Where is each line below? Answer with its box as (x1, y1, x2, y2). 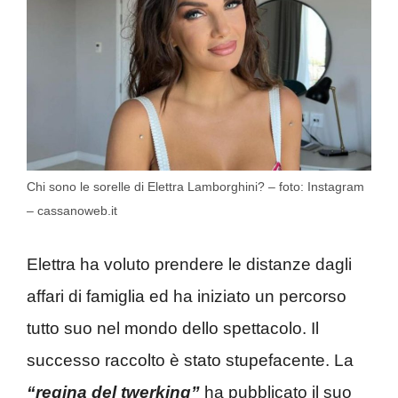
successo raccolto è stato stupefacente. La (27, 350, 354, 370)
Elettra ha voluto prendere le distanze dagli (27, 254, 352, 274)
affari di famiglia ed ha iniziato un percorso (27, 286, 346, 306)
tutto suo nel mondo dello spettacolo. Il (27, 318, 319, 338)
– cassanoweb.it (27, 203, 117, 219)
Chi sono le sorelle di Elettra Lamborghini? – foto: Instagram (27, 179, 364, 195)
